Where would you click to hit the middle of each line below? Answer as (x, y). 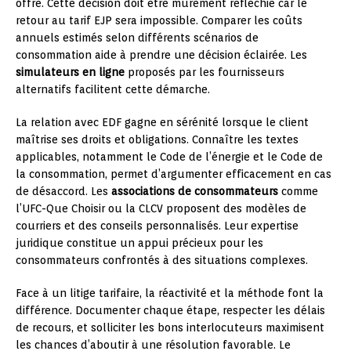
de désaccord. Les (63, 192)
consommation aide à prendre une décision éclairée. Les (161, 55)
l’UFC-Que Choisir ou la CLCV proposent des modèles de (161, 209)
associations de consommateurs (195, 192)
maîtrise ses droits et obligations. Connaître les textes (157, 140)
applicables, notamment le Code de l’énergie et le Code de (169, 157)
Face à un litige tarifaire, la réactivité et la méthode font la (170, 293)
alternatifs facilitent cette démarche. (113, 90)
